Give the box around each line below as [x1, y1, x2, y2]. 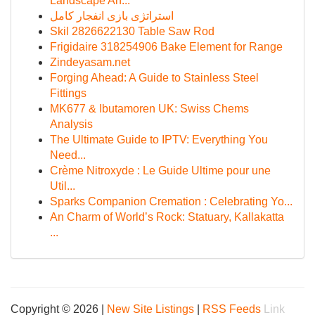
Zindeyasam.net [50, 56, 130, 68]
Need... [50, 149, 86, 161]
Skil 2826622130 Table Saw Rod [50, 25, 214, 37]
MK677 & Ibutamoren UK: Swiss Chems [50, 103, 249, 115]
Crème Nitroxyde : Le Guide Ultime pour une [50, 165, 271, 176]
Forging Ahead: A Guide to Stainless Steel [50, 72, 259, 84]
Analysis [50, 118, 93, 130]
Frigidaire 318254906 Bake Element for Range [50, 41, 283, 53]
